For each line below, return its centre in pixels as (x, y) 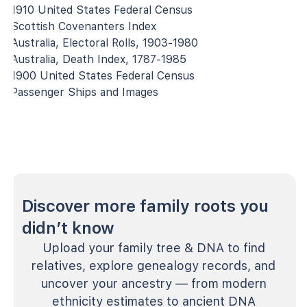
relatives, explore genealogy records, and (153, 265)
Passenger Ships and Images (85, 92)
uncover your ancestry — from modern (153, 283)
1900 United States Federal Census (103, 75)
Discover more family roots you (145, 206)
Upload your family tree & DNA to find (153, 247)
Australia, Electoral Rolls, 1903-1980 (105, 42)
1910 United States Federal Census (102, 10)
